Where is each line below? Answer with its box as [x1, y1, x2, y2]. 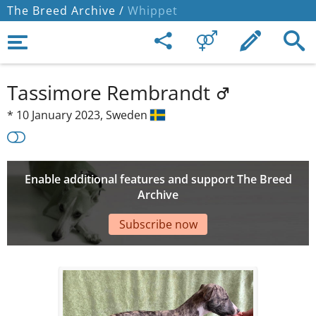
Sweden [106, 107, 150, 123]
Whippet [124, 3, 178, 18]
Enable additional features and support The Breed [24, 171, 292, 188]
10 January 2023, [16, 107, 106, 123]
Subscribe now [119, 216, 197, 232]
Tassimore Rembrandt [7, 79, 215, 106]
